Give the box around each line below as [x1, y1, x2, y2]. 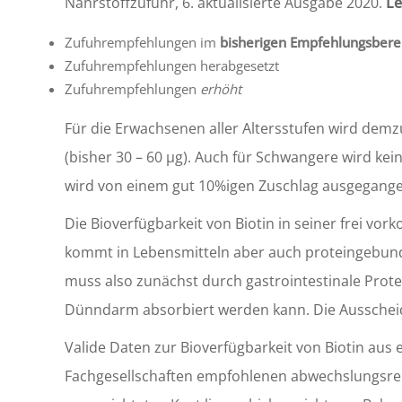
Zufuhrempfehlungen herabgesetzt [65, 57, 279, 74]
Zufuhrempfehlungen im [65, 33, 220, 51]
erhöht [200, 80, 241, 98]
